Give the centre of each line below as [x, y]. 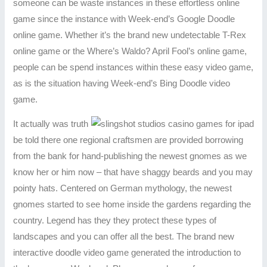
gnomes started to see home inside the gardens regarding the [132, 205]
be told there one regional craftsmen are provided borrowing [128, 140]
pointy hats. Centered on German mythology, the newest [123, 189]
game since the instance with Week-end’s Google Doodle [124, 19]
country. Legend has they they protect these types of [115, 221]
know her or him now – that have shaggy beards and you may [133, 173]
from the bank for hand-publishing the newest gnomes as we [130, 156]
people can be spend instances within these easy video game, [133, 67]
